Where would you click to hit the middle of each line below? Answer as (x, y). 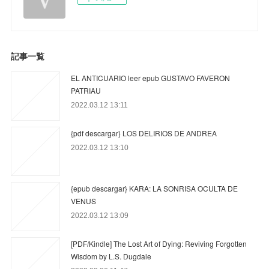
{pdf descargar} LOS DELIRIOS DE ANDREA (144, 133)
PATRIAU (86, 90)
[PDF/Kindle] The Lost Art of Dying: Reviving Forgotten (159, 243)
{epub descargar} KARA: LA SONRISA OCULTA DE (155, 188)
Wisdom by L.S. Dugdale (111, 256)
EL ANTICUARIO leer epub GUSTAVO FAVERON (151, 77)
